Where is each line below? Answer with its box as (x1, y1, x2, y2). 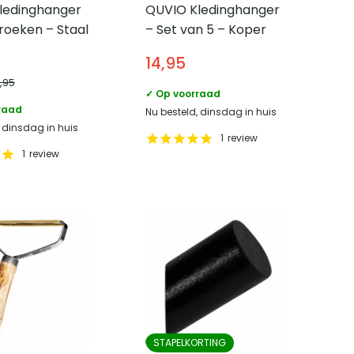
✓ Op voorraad (145, 86, 221, 100)
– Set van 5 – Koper (145, 20, 267, 39)
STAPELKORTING (153, 336, 227, 350)
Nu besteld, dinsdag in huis (145, 104, 277, 119)
